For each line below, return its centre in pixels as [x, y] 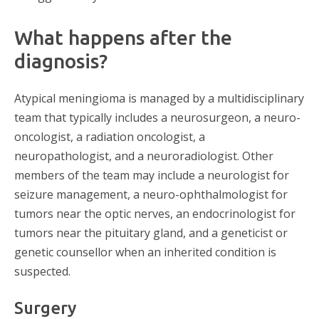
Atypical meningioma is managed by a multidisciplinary [159, 98]
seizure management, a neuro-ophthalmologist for [151, 194]
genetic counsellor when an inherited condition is [145, 252]
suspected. [42, 271]
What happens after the [123, 38]
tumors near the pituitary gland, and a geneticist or [151, 232]
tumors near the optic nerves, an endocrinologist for [155, 213]
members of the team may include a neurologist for [152, 175]
